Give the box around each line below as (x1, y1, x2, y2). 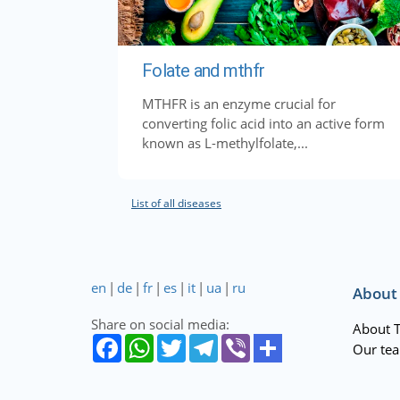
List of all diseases (131, 195, 221, 211)
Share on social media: (91, 314, 229, 333)
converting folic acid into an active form (142, 113, 385, 132)
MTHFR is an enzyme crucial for (142, 94, 336, 112)
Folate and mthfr (142, 59, 264, 81)
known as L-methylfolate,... (142, 133, 308, 152)
